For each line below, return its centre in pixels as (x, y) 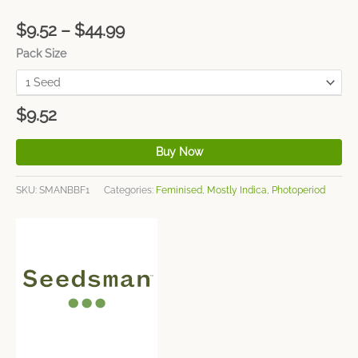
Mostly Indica (237, 190)
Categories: (130, 190)
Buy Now (179, 151)
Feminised (179, 190)
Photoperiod (298, 190)
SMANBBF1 (64, 190)
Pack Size (41, 53)
